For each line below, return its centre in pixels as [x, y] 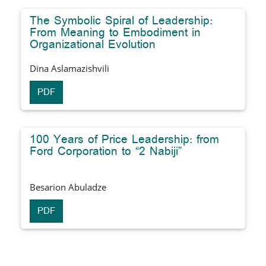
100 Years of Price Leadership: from [124, 139]
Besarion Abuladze [68, 187]
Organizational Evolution [93, 44]
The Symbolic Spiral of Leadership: [121, 20]
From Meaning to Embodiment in [115, 32]
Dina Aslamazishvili [69, 68]
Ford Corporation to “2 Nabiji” [106, 151]
